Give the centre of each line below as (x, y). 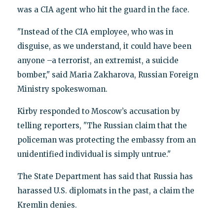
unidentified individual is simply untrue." (94, 154)
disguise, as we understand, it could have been (104, 46)
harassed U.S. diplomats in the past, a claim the (106, 191)
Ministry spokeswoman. (62, 89)
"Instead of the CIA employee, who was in (95, 32)
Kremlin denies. (47, 205)
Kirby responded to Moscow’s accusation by (98, 111)
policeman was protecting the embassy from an (106, 140)
